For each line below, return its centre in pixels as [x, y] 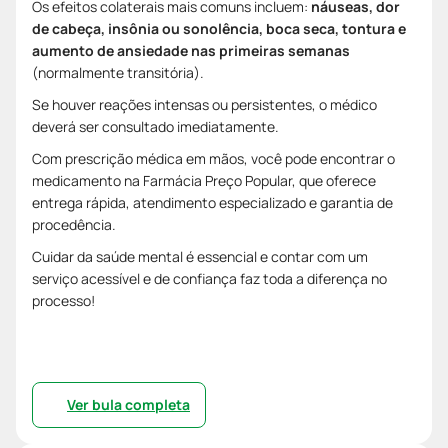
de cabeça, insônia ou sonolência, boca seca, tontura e [219, 28]
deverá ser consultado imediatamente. [155, 126]
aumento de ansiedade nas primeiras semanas [191, 50]
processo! [63, 300]
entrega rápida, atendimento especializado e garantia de [212, 202]
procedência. [74, 224]
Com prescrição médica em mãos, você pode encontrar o [213, 158]
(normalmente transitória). [118, 72]
